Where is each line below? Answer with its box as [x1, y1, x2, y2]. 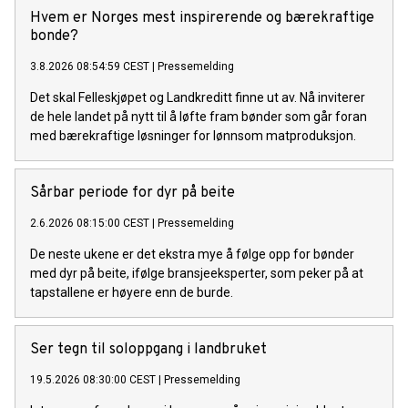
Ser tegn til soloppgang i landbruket [30, 341, 267, 360]
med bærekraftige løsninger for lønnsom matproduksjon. [30, 128, 356, 144]
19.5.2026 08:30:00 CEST [30, 373, 156, 387]
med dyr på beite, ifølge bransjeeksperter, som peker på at [30, 266, 363, 281]
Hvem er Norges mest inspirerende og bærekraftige [30, 9, 374, 28]
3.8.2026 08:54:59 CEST [30, 60, 149, 74]
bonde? [30, 27, 78, 46]
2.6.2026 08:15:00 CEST [30, 217, 149, 230]
